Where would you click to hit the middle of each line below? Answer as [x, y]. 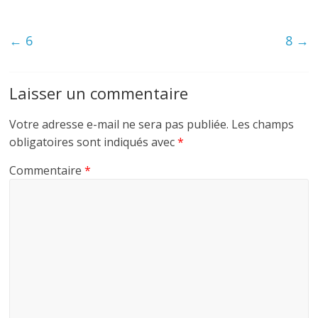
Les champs [263, 125]
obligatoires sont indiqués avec [94, 142]
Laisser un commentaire [99, 93]
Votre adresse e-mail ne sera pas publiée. [119, 125]
